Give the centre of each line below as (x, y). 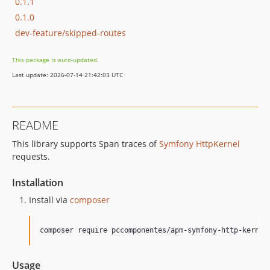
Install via (49, 200)
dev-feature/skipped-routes (71, 33)
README (35, 125)
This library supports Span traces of (86, 144)
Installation (38, 183)
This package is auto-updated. (55, 60)
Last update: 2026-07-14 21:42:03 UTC (67, 75)
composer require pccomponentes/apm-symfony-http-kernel (154, 230)
